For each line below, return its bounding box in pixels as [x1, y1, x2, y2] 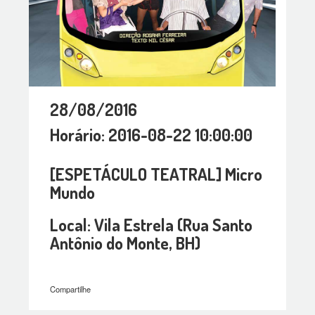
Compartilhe [50, 283, 91, 295]
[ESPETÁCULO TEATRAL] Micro [50, 163, 263, 186]
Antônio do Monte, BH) [50, 232, 201, 255]
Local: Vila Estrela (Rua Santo [50, 214, 253, 236]
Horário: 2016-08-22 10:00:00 [50, 124, 253, 146]
